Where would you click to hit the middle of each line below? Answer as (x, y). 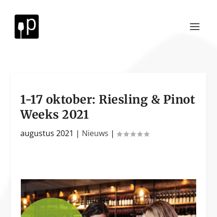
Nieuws (95, 133)
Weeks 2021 (55, 115)
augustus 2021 (47, 133)
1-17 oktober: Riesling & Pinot (108, 100)
